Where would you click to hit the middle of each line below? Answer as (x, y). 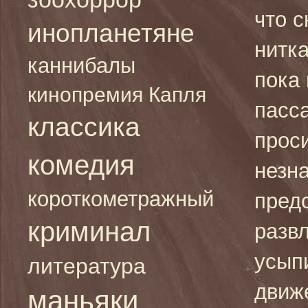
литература (87, 266)
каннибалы (81, 65)
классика (84, 126)
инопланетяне (111, 33)
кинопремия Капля (117, 94)
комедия (81, 165)
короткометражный (121, 198)
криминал (89, 231)
